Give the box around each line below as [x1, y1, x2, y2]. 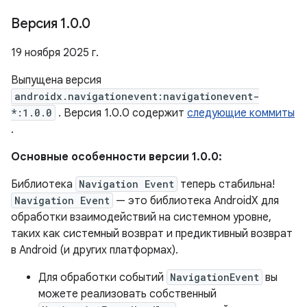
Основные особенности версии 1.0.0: [11, 150, 222, 164]
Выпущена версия [11, 73, 101, 87]
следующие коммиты [187, 106, 295, 120]
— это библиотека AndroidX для [113, 194, 279, 208]
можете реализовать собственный [38, 287, 217, 301]
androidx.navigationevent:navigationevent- [14, 90, 259, 103]
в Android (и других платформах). [11, 243, 178, 257]
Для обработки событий [38, 271, 167, 284]
